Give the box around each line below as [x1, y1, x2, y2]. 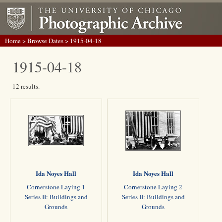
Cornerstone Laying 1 [27, 182, 85, 191]
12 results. [12, 82, 40, 91]
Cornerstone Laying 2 [124, 182, 182, 191]
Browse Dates [27, 36, 63, 45]
